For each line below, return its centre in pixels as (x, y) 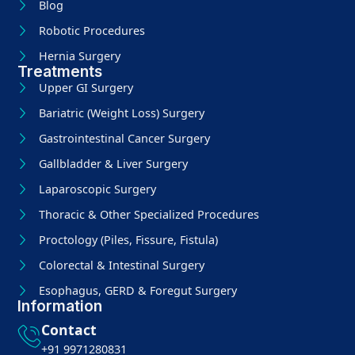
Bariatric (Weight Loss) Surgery (121, 113)
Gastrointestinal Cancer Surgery (124, 138)
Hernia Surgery (79, 55)
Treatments (60, 71)
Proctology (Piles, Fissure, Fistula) (128, 239)
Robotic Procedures (92, 30)
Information (60, 305)
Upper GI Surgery (86, 87)
